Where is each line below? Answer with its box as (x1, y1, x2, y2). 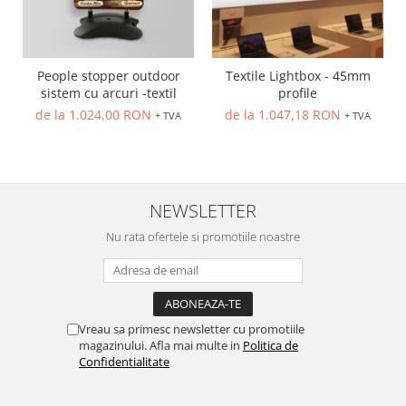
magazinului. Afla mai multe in (79, 336, 243, 353)
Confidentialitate (79, 353, 169, 370)
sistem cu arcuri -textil (101, 83, 177, 101)
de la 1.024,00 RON (35, 105, 155, 123)
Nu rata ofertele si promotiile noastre (106, 227, 300, 245)
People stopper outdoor (36, 66, 180, 84)
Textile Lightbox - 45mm (225, 66, 371, 84)
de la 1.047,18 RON (225, 105, 344, 123)
